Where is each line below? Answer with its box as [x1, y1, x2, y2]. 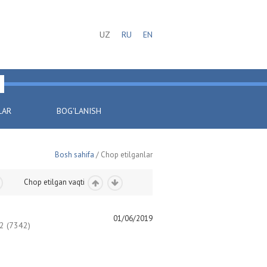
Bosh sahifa [55, 150, 94, 160]
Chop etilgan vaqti [23, 177, 86, 187]
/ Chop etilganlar [94, 150, 153, 160]
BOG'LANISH [57, 105, 101, 116]
